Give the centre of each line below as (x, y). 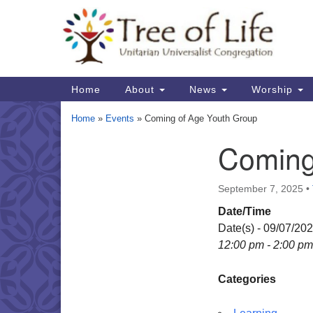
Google (166, 21)
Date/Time (245, 211)
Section (89, 155)
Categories (247, 279)
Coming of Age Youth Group (201, 118)
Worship (272, 89)
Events (120, 118)
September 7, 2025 (261, 189)
